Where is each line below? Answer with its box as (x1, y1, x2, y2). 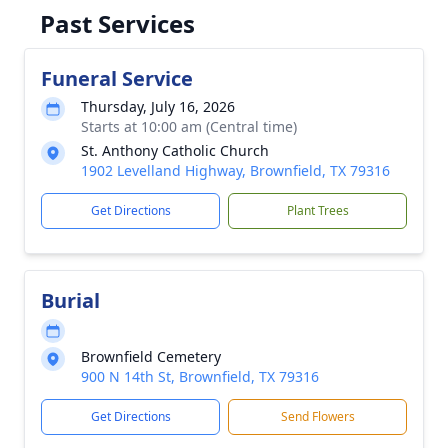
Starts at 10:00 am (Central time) (81, 117, 297, 136)
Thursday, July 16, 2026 (81, 97, 235, 116)
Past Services (40, 7, 195, 40)
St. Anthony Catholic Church (81, 141, 269, 160)
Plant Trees (286, 202, 349, 219)
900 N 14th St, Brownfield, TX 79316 (81, 367, 319, 386)
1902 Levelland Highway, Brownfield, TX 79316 (81, 161, 390, 180)
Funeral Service (41, 65, 193, 92)
